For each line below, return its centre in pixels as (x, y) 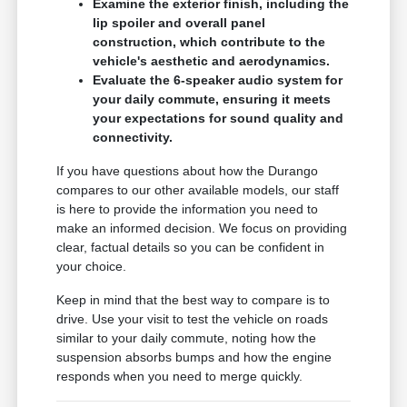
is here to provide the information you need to (188, 209)
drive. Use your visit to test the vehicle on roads (193, 319)
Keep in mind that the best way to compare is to (194, 300)
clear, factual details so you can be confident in (191, 248)
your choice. (92, 267)
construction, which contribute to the (209, 42)
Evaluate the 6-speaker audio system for (218, 80)
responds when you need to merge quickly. (180, 377)
